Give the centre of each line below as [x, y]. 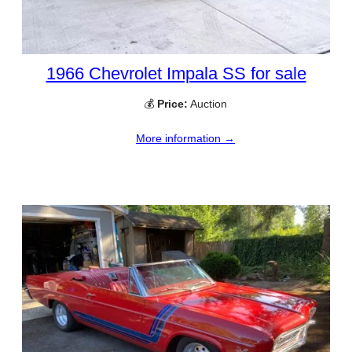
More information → [185, 138]
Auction [207, 103]
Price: [172, 103]
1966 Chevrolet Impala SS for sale [176, 73]
